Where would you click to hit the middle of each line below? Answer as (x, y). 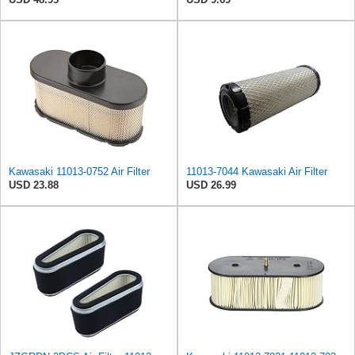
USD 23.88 (34, 185)
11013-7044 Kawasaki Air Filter (257, 172)
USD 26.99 (211, 185)
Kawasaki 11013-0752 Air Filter (79, 172)
